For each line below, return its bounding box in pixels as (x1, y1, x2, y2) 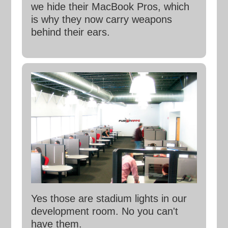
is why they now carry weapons (31, 14, 172, 25)
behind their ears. (31, 26, 110, 38)
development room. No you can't (31, 205, 178, 217)
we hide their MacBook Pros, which (31, 1, 189, 13)
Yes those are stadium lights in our (31, 192, 187, 204)
